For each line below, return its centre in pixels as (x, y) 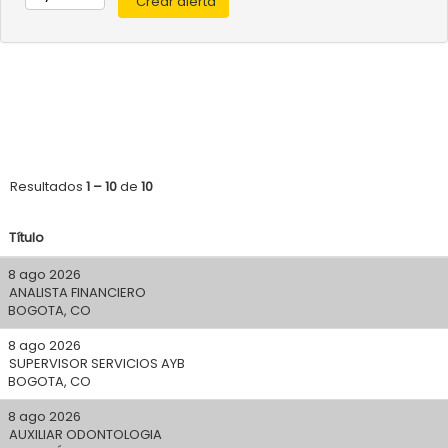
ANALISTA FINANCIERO (77, 292)
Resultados (48, 186)
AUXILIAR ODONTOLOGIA (85, 434)
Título (26, 237)
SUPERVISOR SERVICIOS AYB (97, 363)
